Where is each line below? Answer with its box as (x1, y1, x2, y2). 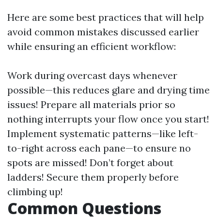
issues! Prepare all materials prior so (7, 98, 175, 110)
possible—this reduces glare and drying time (7, 84, 210, 96)
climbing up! (7, 186, 63, 198)
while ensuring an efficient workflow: (7, 40, 176, 52)
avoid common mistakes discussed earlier (7, 26, 199, 38)
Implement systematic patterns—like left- (7, 127, 198, 139)
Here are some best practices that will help (7, 11, 204, 23)
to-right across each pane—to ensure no (7, 142, 191, 154)
